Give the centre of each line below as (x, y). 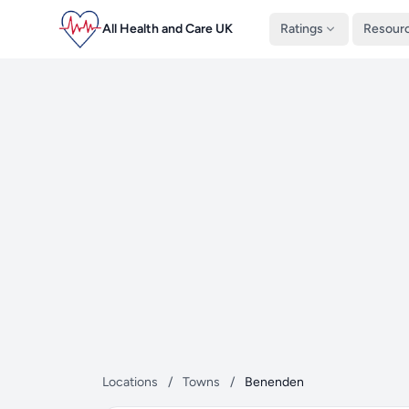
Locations (130, 382)
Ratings (302, 29)
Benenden (274, 382)
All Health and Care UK (168, 29)
